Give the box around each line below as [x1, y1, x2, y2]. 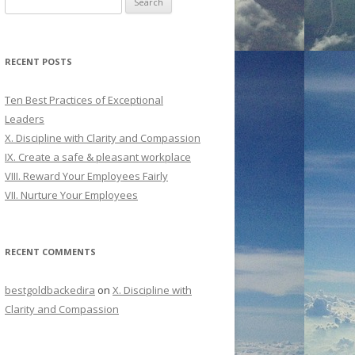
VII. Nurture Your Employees [5, 188, 138, 203]
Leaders [5, 112, 44, 127]
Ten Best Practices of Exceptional [5, 93, 163, 108]
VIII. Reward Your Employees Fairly [5, 169, 168, 184]
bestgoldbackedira [5, 283, 95, 298]
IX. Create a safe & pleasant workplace [5, 150, 191, 165]
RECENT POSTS [5, 55, 72, 68]
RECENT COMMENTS [5, 246, 96, 258]
